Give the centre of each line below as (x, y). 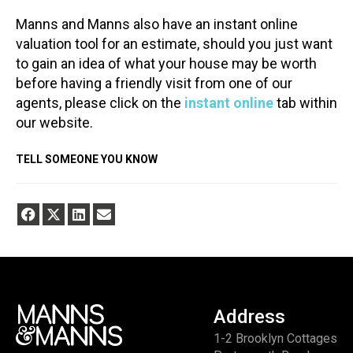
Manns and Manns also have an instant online (157, 24)
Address (249, 317)
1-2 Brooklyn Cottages (275, 339)
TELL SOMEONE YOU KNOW (87, 160)
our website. (54, 122)
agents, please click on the (100, 102)
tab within (305, 102)
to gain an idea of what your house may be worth (166, 63)
